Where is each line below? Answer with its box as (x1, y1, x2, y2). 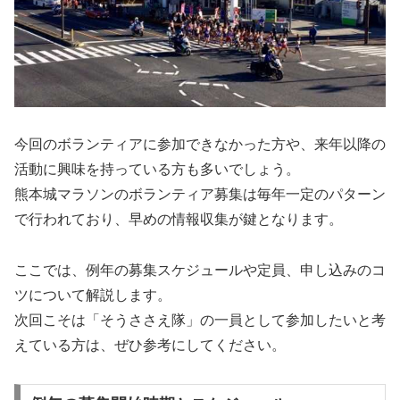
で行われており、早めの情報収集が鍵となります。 (14, 212, 343, 228)
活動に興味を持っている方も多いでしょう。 (14, 162, 300, 178)
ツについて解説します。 (14, 287, 171, 304)
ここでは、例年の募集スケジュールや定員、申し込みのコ (14, 262, 386, 279)
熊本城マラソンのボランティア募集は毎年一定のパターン (14, 187, 386, 203)
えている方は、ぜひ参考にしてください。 (14, 337, 286, 354)
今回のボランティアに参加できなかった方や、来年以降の (14, 137, 386, 153)
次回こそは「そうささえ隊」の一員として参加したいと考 (14, 312, 386, 329)
